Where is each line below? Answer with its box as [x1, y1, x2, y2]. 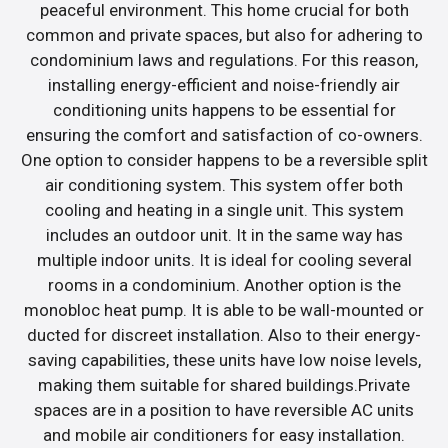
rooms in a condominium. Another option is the [47, 275, 401, 296]
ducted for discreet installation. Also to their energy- [27, 325, 421, 346]
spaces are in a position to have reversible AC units [34, 400, 414, 421]
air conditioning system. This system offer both [45, 175, 403, 196]
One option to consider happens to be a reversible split [20, 150, 428, 171]
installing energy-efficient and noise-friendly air [48, 75, 400, 96]
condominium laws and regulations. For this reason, [30, 50, 418, 71]
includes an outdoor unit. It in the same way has [45, 225, 403, 246]
